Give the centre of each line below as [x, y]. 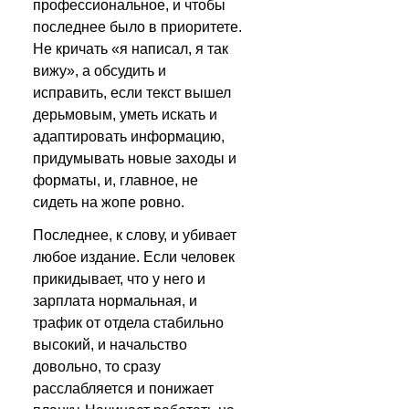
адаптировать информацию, [129, 136]
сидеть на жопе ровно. [109, 202]
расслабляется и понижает [123, 388]
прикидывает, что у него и [119, 279]
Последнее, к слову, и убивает [135, 235]
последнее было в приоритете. [137, 27]
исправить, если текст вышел [132, 93]
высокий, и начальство [110, 345]
